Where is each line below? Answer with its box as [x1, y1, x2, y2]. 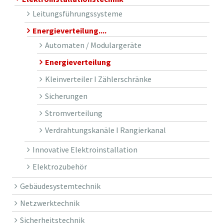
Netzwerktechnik [19, 198, 79, 208]
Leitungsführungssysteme [32, 8, 122, 19]
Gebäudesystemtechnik [19, 181, 100, 191]
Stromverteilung [44, 108, 102, 118]
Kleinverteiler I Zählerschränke [44, 74, 151, 84]
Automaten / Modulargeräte [44, 40, 141, 50]
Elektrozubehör [32, 161, 87, 172]
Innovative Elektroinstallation [32, 144, 137, 155]
